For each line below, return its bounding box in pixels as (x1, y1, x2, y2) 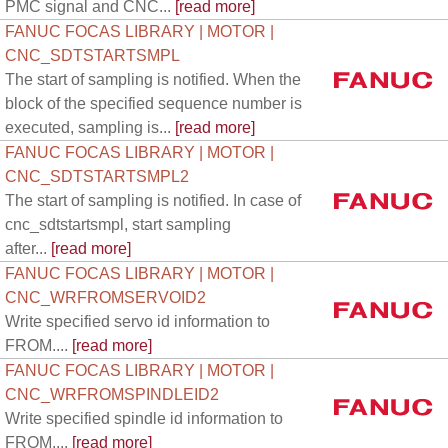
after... (5, 240, 47, 257)
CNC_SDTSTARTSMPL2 (5, 168, 189, 185)
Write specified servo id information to (5, 313, 270, 330)
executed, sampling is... (5, 119, 171, 136)
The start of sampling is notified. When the (5, 71, 301, 88)
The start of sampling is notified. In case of (5, 192, 301, 209)
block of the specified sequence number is (5, 95, 302, 112)
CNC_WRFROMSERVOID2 (5, 289, 206, 306)
